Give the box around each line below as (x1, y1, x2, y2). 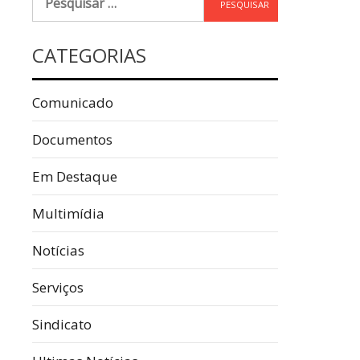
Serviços (32, 278, 84, 297)
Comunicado (32, 93, 113, 112)
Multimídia (32, 204, 104, 223)
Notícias (32, 241, 84, 260)
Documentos (32, 130, 112, 149)
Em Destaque (32, 167, 117, 186)
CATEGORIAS (32, 42, 146, 68)
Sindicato (32, 315, 92, 333)
